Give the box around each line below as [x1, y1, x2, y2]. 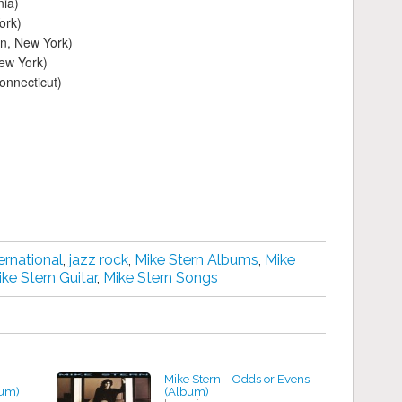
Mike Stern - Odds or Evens [164, 371, 310, 387]
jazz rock [69, 251, 128, 269]
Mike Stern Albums [135, 251, 258, 269]
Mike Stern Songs [103, 269, 218, 287]
